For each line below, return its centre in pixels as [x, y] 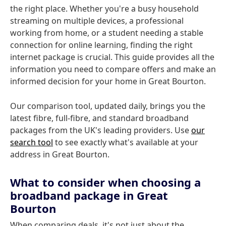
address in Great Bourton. [60, 154]
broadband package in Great [89, 195]
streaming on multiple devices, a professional [97, 21]
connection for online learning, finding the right [101, 45]
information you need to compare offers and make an [113, 69]
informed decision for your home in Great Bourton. [108, 81]
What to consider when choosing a [105, 182]
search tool [32, 142]
